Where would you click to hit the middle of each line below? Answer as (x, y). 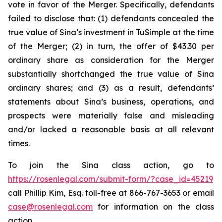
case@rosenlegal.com (50, 207)
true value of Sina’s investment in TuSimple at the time (111, 32)
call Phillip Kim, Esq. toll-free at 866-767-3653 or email (111, 193)
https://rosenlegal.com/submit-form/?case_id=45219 (111, 179)
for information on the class (153, 207)
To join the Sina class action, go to (111, 165)
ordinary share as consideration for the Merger (111, 60)
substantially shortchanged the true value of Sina (111, 74)
